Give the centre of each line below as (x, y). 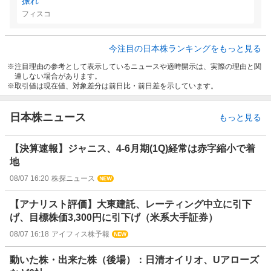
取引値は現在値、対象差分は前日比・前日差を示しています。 (116, 86)
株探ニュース (73, 179)
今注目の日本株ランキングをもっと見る (185, 49)
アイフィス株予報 (80, 234)
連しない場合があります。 (58, 77)
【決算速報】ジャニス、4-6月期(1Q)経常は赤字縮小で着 (132, 149)
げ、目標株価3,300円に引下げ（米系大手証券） (114, 218)
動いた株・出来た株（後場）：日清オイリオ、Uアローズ (134, 260)
